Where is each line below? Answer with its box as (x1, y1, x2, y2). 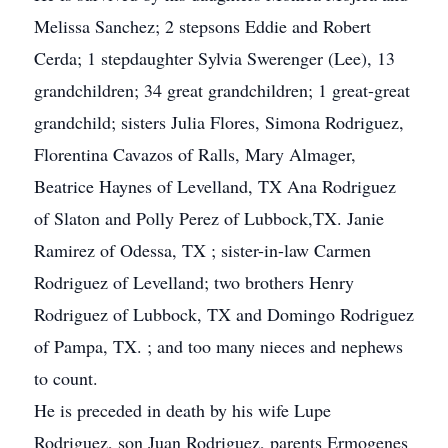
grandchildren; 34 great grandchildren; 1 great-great (34, 78, 410, 102)
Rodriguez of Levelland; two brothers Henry (34, 270, 354, 294)
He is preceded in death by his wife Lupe (34, 398, 331, 422)
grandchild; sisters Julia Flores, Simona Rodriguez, (34, 110, 404, 134)
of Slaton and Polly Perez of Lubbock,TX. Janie (34, 206, 384, 230)
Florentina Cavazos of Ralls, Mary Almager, (34, 142, 356, 166)
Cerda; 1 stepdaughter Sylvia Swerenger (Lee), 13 (34, 46, 395, 70)
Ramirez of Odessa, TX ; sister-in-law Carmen (34, 238, 371, 262)
